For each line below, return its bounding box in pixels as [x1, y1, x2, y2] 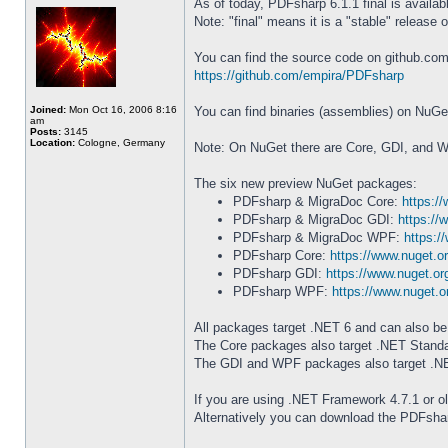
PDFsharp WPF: [233, 284, 332, 299]
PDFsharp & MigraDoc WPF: [233, 230, 404, 245]
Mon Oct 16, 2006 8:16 [66, 104, 177, 115]
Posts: [30, 126, 61, 137]
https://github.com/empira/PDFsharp [194, 68, 404, 83]
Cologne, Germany [75, 137, 165, 148]
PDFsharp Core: [233, 248, 330, 263]
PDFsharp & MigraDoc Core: [233, 194, 402, 209]
